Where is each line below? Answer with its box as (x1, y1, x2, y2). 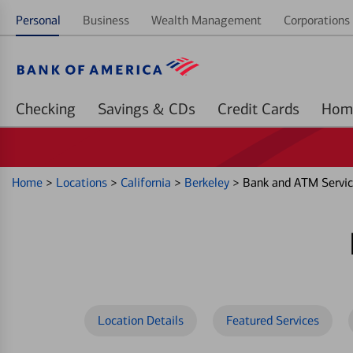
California (121, 175, 174, 190)
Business (83, 13, 129, 28)
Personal (16, 13, 61, 28)
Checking (16, 99, 76, 118)
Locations (56, 175, 110, 190)
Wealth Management (151, 13, 262, 28)
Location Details (98, 313, 184, 328)
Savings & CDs (169, 99, 195, 118)
